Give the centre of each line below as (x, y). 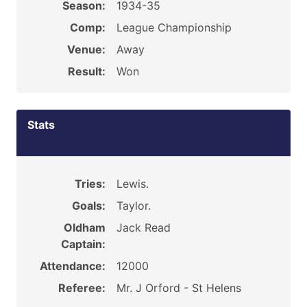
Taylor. (133, 206)
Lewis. (132, 184)
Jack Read (143, 228)
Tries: (90, 184)
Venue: (86, 49)
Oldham (84, 228)
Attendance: (72, 266)
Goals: (88, 206)
